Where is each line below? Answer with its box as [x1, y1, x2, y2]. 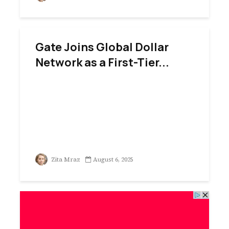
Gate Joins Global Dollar [35, 39, 169, 55]
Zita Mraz [50, 155, 80, 164]
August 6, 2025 [93, 155, 133, 164]
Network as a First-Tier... [35, 55, 169, 70]
